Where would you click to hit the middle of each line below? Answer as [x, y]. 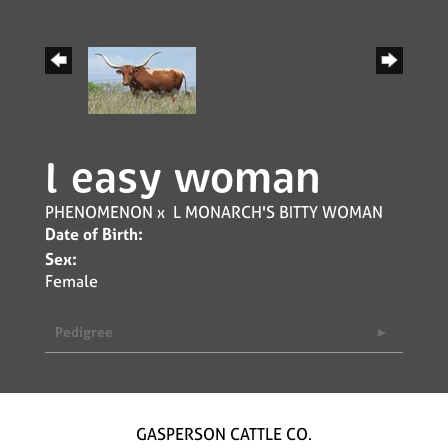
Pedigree [84, 331]
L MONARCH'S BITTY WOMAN [278, 212]
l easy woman [183, 178]
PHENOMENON [99, 212]
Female [71, 281]
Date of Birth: [94, 234]
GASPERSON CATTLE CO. [224, 434]
